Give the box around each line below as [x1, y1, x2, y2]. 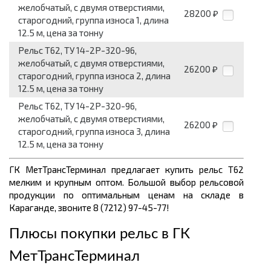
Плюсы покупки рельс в [9, 227, 169, 242]
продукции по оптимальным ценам [9, 189, 183, 201]
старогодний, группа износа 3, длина [18, 126, 170, 137]
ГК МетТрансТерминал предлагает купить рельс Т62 [9, 164, 244, 175]
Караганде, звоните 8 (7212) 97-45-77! [9, 202, 169, 214]
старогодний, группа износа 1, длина [18, 15, 169, 26]
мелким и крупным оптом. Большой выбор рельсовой [9, 177, 244, 188]
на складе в [183, 189, 244, 201]
